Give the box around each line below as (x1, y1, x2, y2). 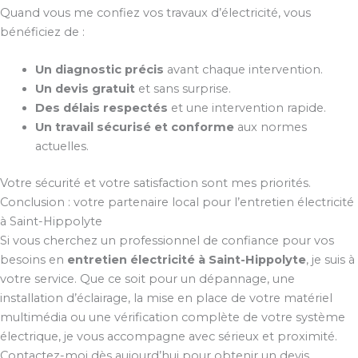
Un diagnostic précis (34, 62, 164, 78)
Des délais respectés (34, 101, 168, 116)
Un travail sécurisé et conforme (34, 120, 234, 135)
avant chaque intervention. (163, 62, 323, 78)
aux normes (233, 120, 307, 135)
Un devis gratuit (34, 82, 135, 97)
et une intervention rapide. (167, 101, 326, 116)
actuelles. (34, 139, 89, 154)
